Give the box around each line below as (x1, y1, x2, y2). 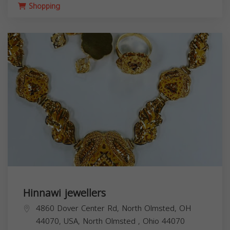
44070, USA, (36, 214, 83, 228)
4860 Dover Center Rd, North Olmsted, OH (36, 201, 191, 216)
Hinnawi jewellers (23, 183, 106, 203)
